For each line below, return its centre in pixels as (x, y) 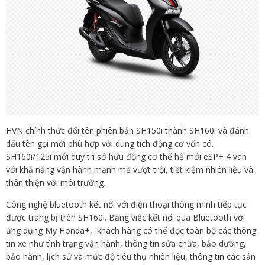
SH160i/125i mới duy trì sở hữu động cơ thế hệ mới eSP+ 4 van (126, 156)
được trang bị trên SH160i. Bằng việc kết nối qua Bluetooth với (125, 217)
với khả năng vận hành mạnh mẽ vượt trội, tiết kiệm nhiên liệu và (130, 169)
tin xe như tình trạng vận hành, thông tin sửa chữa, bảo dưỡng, (126, 243)
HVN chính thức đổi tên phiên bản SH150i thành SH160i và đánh (127, 130)
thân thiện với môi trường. (56, 182)
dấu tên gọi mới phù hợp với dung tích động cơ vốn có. (110, 143)
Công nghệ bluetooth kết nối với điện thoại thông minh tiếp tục (126, 204)
